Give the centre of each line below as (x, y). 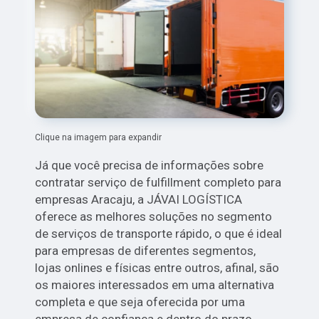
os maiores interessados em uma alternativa (155, 285)
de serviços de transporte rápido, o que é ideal (159, 234)
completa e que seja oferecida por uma (140, 302)
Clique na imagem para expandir (99, 138)
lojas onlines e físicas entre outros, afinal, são (157, 268)
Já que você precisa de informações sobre (150, 166)
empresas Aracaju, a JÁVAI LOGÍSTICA (139, 200)
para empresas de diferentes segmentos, (146, 251)
